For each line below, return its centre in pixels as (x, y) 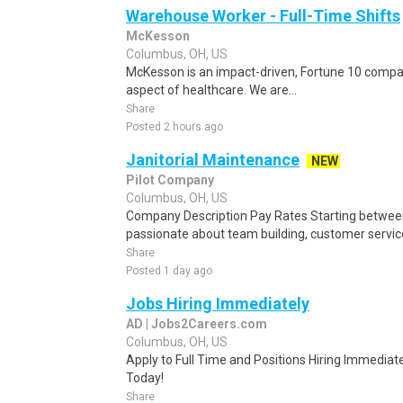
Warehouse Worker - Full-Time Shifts (263, 16)
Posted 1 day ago (169, 271)
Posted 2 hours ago (175, 127)
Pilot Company (170, 180)
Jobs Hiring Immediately (218, 304)
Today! (145, 378)
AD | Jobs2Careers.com (197, 324)
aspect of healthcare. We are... (211, 90)
